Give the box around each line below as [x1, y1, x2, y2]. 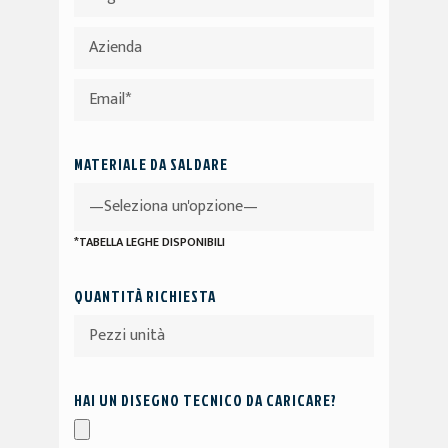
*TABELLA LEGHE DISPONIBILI [74, 232, 225, 253]
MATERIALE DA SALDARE [74, 154, 228, 176]
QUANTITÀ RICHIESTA [74, 286, 216, 308]
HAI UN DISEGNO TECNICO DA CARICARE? [74, 390, 337, 412]
